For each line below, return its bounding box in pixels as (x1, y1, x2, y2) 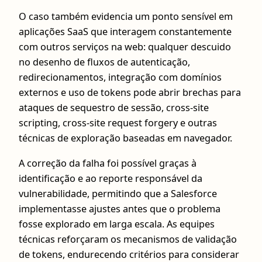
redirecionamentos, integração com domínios (19, 71, 222, 84)
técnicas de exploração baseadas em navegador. (19, 132, 232, 145)
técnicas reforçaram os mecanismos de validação (19, 232, 237, 246)
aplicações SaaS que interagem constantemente (19, 25, 232, 39)
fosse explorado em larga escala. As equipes (19, 217, 215, 230)
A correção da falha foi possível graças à (19, 156, 196, 170)
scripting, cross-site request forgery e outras (19, 116, 217, 130)
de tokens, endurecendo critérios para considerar (19, 247, 239, 261)
